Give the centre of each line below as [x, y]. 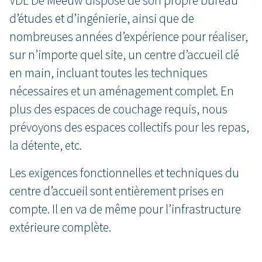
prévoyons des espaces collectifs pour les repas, [129, 127]
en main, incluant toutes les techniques [108, 73]
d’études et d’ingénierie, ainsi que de [102, 18]
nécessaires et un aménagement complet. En [122, 91]
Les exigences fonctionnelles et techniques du [124, 173]
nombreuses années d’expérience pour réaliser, [129, 37]
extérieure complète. [60, 227]
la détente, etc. [46, 145]
